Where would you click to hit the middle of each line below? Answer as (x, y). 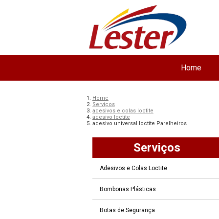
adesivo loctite (111, 117)
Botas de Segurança (127, 210)
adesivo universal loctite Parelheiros (139, 123)
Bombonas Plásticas (128, 189)
